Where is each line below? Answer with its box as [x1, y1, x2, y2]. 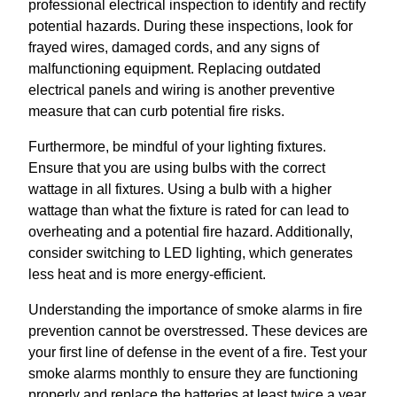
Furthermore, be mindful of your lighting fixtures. [28, 138, 326, 154]
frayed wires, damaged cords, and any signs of [28, 39, 319, 55]
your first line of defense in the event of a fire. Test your [28, 344, 367, 360]
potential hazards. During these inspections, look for [28, 18, 353, 34]
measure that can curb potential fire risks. [28, 103, 284, 119]
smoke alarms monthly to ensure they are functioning [28, 365, 358, 381]
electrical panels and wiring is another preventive [28, 82, 335, 97]
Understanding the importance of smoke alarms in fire [28, 301, 362, 317]
